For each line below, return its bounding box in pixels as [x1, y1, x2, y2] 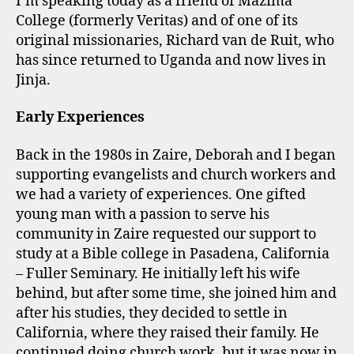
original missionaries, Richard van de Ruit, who [16, 31, 334, 50]
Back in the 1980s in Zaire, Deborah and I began [16, 145, 336, 164]
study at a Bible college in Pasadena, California [16, 244, 330, 263]
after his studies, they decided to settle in [16, 303, 288, 322]
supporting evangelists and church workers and [16, 165, 336, 184]
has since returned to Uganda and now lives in [16, 51, 326, 70]
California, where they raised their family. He [16, 323, 319, 342]
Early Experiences [16, 108, 145, 126]
